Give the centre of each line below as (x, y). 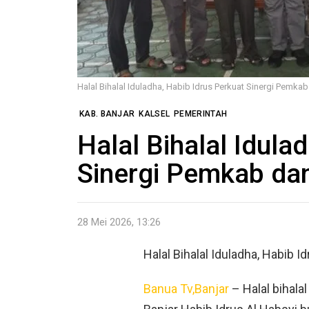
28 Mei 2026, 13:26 (119, 222)
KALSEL (154, 114)
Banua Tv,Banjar (186, 288)
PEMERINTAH (201, 114)
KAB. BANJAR (107, 114)
